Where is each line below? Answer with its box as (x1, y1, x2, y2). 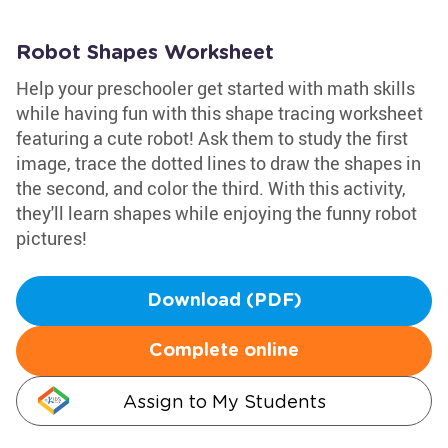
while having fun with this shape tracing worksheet (16, 101, 423, 125)
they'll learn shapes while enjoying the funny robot (16, 201, 417, 225)
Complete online (149, 342, 299, 360)
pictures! (16, 226, 87, 250)
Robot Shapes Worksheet (16, 43, 274, 63)
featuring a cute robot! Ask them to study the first (16, 126, 408, 150)
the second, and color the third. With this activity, (16, 176, 406, 200)
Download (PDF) (146, 292, 302, 310)
